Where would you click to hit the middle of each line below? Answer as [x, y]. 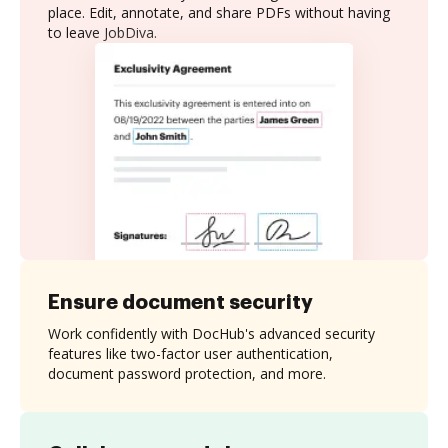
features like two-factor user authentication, [190, 353]
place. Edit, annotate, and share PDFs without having [219, 12]
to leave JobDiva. [102, 32]
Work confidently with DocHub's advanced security [211, 333]
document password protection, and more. [187, 373]
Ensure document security [180, 301]
